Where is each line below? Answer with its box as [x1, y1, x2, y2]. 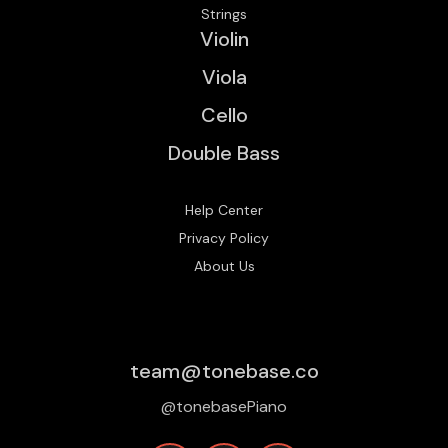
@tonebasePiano [161, 396, 287, 418]
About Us [193, 257, 255, 276]
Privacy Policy [179, 229, 269, 248]
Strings [201, 5, 247, 24]
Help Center [185, 201, 263, 220]
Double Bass [168, 140, 280, 167]
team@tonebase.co [129, 358, 319, 385]
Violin [199, 26, 249, 53]
